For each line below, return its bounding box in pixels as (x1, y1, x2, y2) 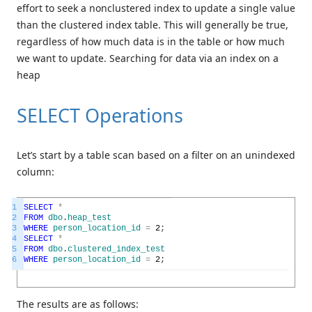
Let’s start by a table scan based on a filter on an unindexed (17, 148, 295, 162)
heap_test (68, 213, 111, 224)
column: (17, 165, 54, 179)
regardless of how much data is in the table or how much (17, 35, 285, 49)
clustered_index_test (68, 244, 165, 255)
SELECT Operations (17, 102, 183, 129)
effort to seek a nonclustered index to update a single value (17, 1, 295, 15)
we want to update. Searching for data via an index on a (17, 52, 279, 65)
